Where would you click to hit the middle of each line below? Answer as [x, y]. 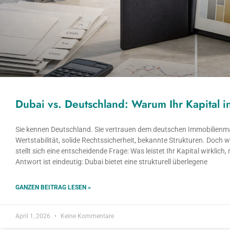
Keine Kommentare [87, 216]
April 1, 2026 [34, 216]
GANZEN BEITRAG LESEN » [53, 187]
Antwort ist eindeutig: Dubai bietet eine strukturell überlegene [111, 161]
